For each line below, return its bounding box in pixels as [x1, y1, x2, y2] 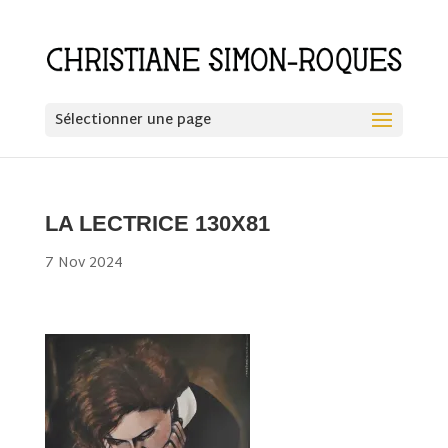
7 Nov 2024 [44, 251, 123, 276]
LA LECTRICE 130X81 [44, 211, 270, 236]
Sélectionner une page [54, 108, 211, 134]
